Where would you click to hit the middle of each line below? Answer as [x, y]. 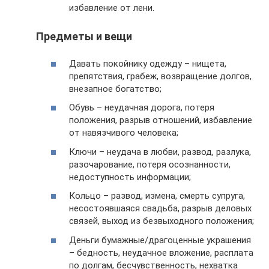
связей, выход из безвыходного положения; [162, 221]
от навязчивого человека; [124, 133]
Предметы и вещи [84, 37]
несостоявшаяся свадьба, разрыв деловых [160, 209]
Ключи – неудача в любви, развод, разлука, [160, 152]
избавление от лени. [112, 8]
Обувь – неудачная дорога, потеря [142, 108]
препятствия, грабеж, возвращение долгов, [160, 76]
